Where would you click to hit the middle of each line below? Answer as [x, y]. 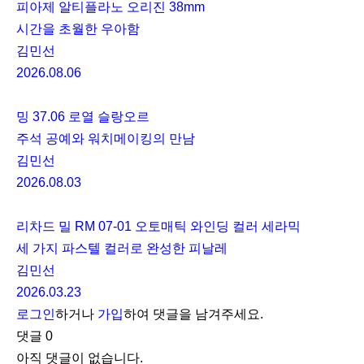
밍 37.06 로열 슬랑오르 [83, 117]
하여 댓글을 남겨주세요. [193, 314]
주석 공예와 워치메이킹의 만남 [106, 139]
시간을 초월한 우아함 [78, 29]
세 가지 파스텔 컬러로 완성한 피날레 [122, 249]
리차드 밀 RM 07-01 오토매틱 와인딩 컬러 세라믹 [158, 227]
